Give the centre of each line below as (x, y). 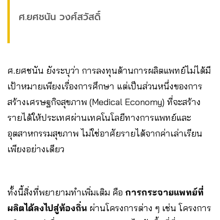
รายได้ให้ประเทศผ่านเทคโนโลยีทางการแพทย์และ (99, 117)
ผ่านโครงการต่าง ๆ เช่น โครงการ (149, 208)
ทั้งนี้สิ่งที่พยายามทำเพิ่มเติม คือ (66, 192)
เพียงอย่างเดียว (36, 149)
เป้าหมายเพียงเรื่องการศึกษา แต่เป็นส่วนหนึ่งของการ (105, 86)
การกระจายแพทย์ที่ (165, 192)
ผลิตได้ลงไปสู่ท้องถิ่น (47, 208)
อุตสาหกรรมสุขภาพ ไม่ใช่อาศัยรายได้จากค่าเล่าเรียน (105, 133)
